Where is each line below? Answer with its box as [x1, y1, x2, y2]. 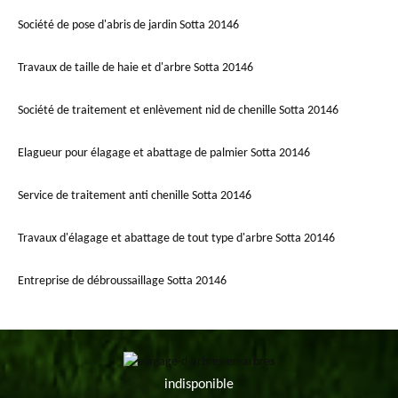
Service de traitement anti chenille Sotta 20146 [18, 189, 251, 203]
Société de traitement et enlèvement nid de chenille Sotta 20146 [18, 104, 338, 118]
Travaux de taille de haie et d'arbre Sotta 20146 [18, 61, 253, 76]
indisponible [164, 378, 234, 393]
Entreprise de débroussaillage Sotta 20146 [18, 275, 227, 289]
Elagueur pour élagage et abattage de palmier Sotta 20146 [18, 147, 310, 161]
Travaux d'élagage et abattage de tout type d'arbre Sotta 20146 [18, 232, 335, 246]
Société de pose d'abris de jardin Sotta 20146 [18, 19, 239, 33]
